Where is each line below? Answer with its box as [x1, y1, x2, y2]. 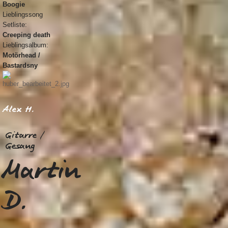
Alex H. [3, 104, 34, 114]
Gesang [5, 141, 35, 151]
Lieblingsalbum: [3, 41, 48, 49]
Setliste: [3, 20, 27, 28]
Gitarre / [5, 130, 45, 140]
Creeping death [3, 31, 50, 39]
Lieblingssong [3, 10, 43, 18]
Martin [3, 158, 80, 183]
